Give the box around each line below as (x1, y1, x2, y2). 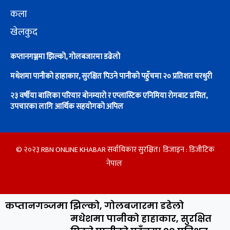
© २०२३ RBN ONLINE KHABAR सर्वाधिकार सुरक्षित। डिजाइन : (15, 143, 189, 156)
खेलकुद (10, 24, 37, 40)
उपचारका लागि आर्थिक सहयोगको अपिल (10, 100, 123, 113)
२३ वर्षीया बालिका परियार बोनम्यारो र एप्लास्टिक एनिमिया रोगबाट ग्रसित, (10, 89, 207, 102)
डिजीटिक (188, 143, 215, 156)
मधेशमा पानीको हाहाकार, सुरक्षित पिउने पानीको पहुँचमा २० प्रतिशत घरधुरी (10, 69, 212, 83)
